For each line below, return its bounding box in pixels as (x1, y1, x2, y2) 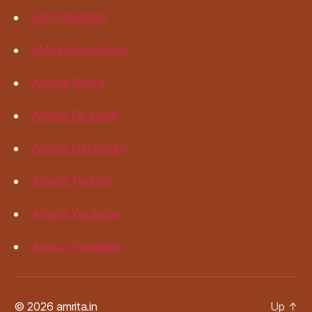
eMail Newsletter (31, 42, 127, 57)
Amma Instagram (31, 141, 127, 155)
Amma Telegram (31, 239, 123, 253)
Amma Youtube (31, 206, 118, 221)
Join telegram (31, 10, 108, 24)
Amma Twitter (31, 173, 111, 188)
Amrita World (31, 75, 104, 90)
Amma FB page (31, 108, 118, 123)
